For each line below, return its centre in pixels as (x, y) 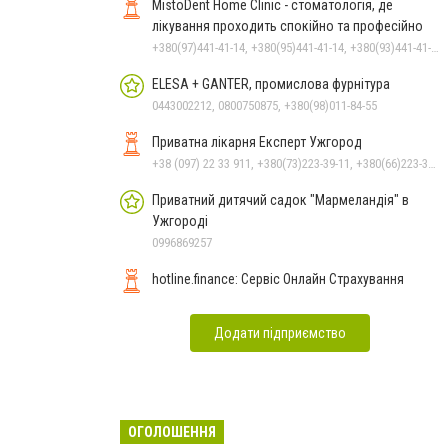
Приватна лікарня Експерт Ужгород (257, 142)
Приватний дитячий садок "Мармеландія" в (280, 200)
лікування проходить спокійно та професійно (287, 26)
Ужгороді (180, 221)
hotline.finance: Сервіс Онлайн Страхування (278, 279)
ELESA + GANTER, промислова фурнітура (322, 84)
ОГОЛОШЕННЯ (172, 432)
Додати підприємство (280, 333)
